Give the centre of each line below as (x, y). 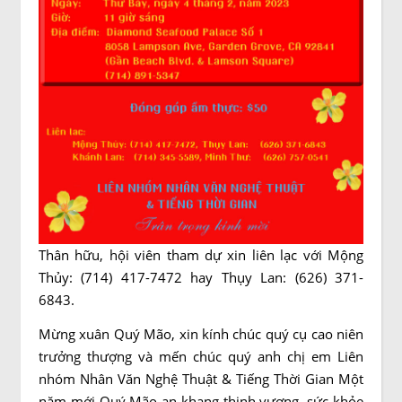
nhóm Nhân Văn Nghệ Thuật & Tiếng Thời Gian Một (201, 379)
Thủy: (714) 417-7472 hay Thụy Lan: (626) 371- (201, 277)
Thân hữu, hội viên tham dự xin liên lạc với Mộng (201, 255)
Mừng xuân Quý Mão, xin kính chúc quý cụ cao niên (201, 334)
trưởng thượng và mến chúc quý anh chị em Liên (201, 356)
